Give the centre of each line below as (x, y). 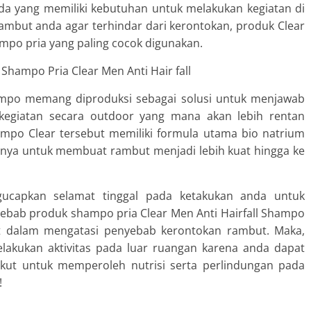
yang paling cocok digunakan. (126, 43)
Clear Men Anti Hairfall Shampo (223, 213)
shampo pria (106, 213)
